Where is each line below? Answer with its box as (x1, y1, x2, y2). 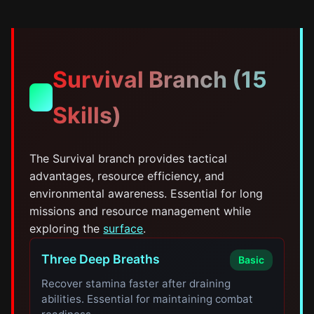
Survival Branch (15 (52, 66, 267, 93)
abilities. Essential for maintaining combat (41, 292, 254, 306)
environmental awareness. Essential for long (29, 186, 264, 200)
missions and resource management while (29, 204, 252, 218)
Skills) (52, 102, 121, 129)
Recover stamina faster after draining (41, 277, 231, 290)
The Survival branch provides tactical (29, 151, 228, 165)
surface (103, 221, 144, 235)
